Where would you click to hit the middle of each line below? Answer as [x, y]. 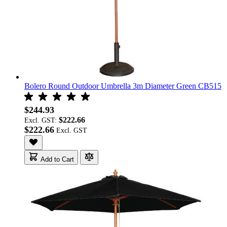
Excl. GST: [42, 121]
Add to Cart [57, 160]
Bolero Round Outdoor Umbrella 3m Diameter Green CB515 [123, 86]
